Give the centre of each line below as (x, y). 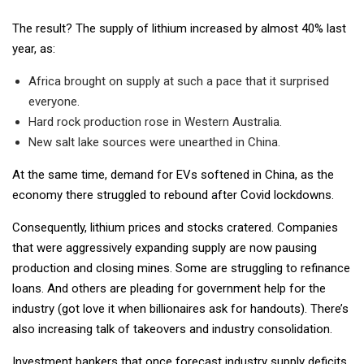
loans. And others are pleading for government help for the (169, 289)
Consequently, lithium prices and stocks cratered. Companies (175, 228)
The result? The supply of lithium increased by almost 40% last (179, 29)
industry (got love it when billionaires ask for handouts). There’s (180, 309)
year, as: (34, 49)
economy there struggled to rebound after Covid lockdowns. (173, 195)
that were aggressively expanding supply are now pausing (165, 248)
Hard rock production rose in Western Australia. (155, 122)
